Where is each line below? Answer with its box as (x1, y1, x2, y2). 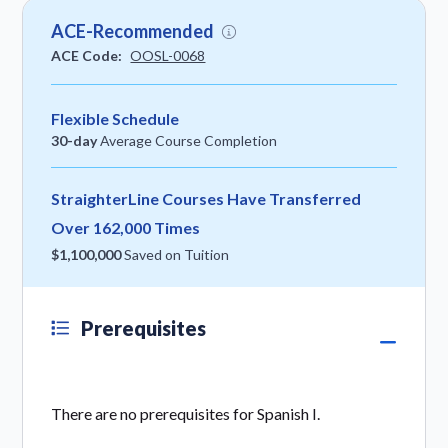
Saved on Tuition (121, 246, 230, 264)
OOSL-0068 (130, 46, 206, 64)
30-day (51, 131, 98, 149)
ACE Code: (51, 46, 123, 64)
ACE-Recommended (51, 19, 215, 42)
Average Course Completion (97, 131, 278, 149)
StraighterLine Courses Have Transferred (51, 189, 362, 209)
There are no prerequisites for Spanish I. (51, 404, 321, 424)
